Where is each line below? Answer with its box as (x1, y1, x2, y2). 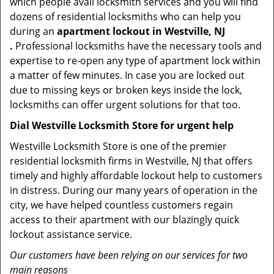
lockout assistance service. (10, 228, 132, 241)
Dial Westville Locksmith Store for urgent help (10, 119, 234, 132)
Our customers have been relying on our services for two (10, 248, 248, 262)
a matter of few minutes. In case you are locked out (10, 68, 245, 82)
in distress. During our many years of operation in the (10, 183, 257, 197)
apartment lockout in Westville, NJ (57, 24, 225, 38)
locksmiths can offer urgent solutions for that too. (10, 98, 240, 111)
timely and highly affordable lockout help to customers (10, 169, 262, 182)
